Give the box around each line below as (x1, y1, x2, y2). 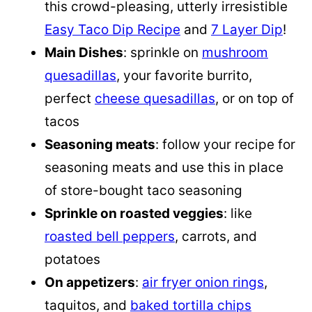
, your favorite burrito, (116, 67, 252, 84)
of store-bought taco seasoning (45, 182, 242, 198)
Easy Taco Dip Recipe (45, 21, 180, 38)
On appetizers (45, 274, 135, 290)
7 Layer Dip (211, 21, 283, 38)
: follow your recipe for (155, 136, 295, 153)
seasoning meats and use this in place (45, 159, 283, 175)
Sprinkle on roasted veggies (45, 205, 224, 221)
